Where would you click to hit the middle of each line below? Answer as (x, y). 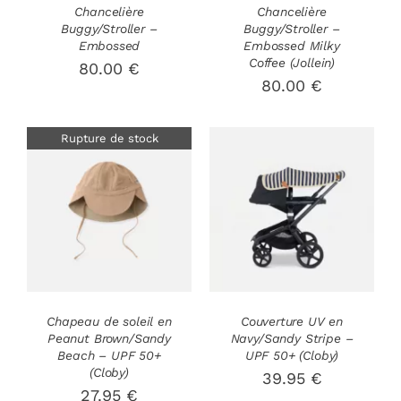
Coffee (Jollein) (292, 62)
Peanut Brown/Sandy (109, 338)
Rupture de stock (109, 138)
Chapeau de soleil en (109, 321)
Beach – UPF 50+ (109, 355)
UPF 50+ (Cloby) (292, 355)
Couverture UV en (292, 321)
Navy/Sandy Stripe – (292, 338)
